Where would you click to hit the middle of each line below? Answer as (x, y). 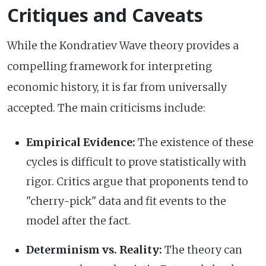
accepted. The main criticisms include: (106, 108)
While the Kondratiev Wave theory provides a (123, 45)
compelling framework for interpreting (110, 66)
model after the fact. (78, 221)
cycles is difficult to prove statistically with (136, 162)
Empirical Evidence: (81, 142)
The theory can (202, 250)
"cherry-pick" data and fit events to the (126, 201)
